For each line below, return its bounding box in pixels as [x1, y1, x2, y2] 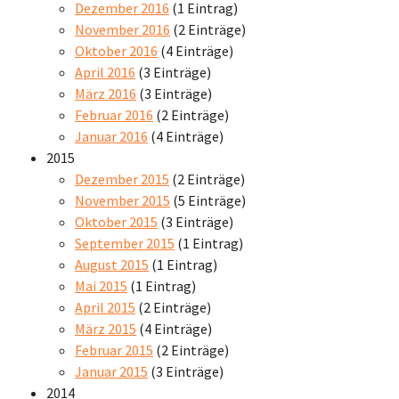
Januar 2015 [75, 362, 148, 380]
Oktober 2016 [75, 41, 158, 60]
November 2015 [75, 191, 170, 209]
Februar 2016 [75, 105, 153, 124]
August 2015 [75, 255, 149, 273]
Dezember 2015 [75, 169, 169, 188]
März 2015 [75, 319, 136, 338]
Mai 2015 [75, 276, 127, 295]
